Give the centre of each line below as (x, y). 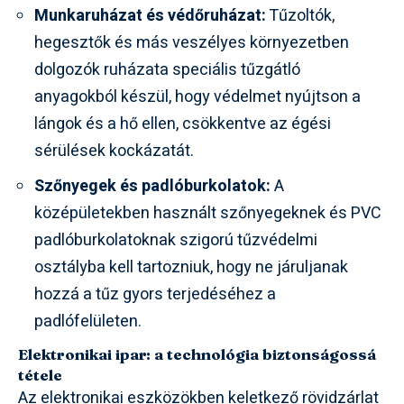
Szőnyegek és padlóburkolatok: (152, 186)
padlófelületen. (88, 321)
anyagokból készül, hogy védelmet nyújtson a (197, 96)
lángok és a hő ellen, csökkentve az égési (183, 124)
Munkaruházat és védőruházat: (150, 15)
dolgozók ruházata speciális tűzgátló (167, 69)
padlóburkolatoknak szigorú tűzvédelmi (176, 240)
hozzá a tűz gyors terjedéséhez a (155, 294)
